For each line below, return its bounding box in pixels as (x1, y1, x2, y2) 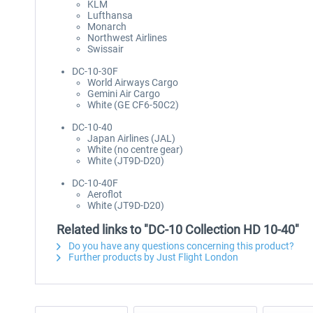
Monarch (87, 21, 126, 32)
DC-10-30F (72, 66, 118, 77)
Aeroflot (87, 189, 122, 200)
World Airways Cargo (87, 77, 178, 88)
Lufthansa (87, 10, 133, 21)
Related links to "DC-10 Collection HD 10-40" (57, 222, 299, 237)
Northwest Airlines (87, 32, 167, 43)
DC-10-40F (72, 177, 118, 189)
